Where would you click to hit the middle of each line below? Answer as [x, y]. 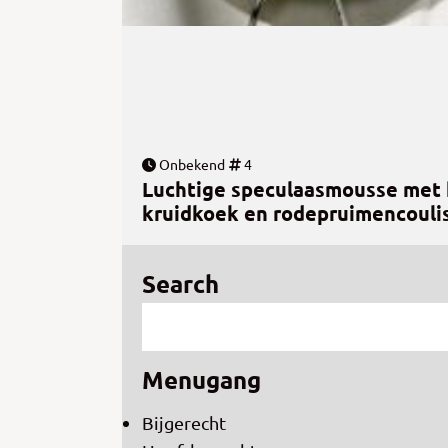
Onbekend [190, 164]
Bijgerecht [184, 423]
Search [180, 284]
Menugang [201, 380]
